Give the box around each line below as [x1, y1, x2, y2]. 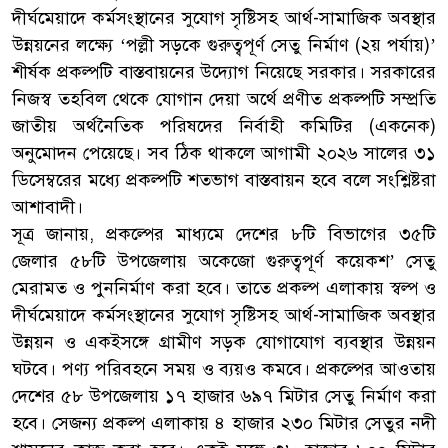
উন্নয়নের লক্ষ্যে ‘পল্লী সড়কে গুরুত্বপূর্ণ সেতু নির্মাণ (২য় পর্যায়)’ [12, 33, 436, 56]
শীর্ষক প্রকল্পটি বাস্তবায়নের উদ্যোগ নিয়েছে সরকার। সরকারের [12, 60, 436, 83]
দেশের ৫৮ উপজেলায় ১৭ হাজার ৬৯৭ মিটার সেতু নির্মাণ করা [12, 384, 436, 407]
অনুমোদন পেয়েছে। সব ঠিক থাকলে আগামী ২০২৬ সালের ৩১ [12, 141, 436, 164]
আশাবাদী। [12, 195, 83, 218]
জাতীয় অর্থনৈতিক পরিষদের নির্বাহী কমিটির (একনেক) [12, 114, 436, 137]
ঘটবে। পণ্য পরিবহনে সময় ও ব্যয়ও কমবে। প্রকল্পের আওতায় [12, 357, 436, 380]
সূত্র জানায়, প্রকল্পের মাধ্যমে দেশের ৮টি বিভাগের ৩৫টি [12, 222, 436, 245]
